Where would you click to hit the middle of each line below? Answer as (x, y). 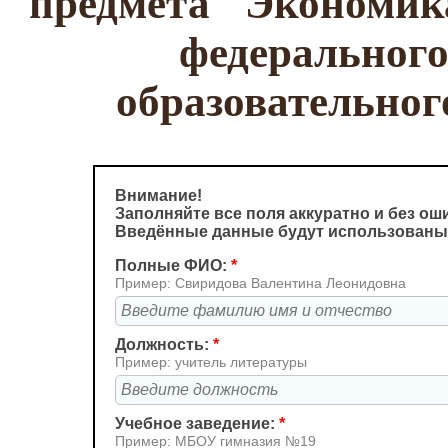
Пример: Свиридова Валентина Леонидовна (260, 283)
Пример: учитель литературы (211, 362)
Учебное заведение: (197, 423)
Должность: (164, 344)
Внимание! (158, 195)
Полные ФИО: (173, 265)
